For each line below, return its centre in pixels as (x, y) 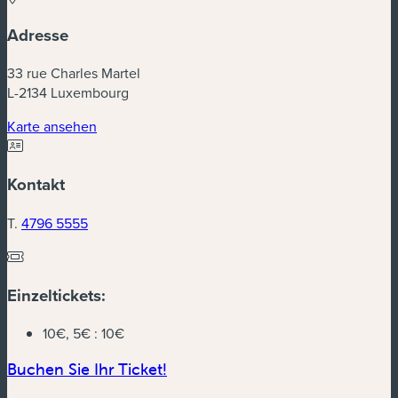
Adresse (38, 35)
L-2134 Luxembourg (68, 93)
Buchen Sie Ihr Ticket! (87, 370)
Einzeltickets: (56, 295)
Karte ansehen (52, 127)
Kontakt (36, 185)
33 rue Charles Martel (74, 73)
